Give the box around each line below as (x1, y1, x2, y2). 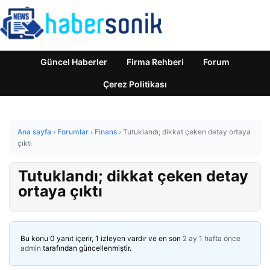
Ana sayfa (17, 127, 51, 136)
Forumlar (57, 127, 89, 136)
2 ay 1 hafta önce (183, 234, 240, 243)
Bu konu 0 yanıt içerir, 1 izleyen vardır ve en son (20, 234, 183, 243)
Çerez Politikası (103, 79, 167, 89)
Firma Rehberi (127, 57, 184, 67)
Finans (95, 127, 117, 136)
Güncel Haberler (40, 57, 107, 67)
